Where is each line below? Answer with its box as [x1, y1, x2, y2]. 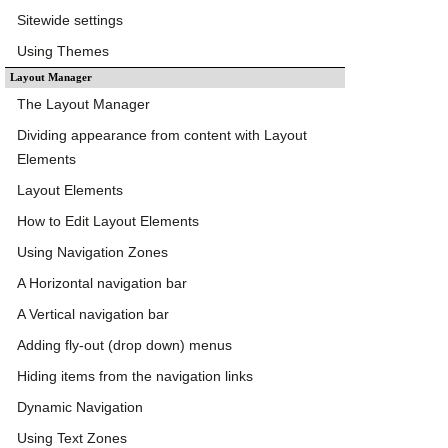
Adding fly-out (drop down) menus [17, 336, 232, 353]
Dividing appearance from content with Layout [17, 126, 307, 143]
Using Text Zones [17, 429, 127, 446]
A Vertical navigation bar [17, 305, 169, 322]
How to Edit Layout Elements [17, 212, 199, 229]
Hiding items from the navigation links [17, 367, 253, 384]
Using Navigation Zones [17, 243, 168, 260]
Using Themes [17, 42, 109, 59]
